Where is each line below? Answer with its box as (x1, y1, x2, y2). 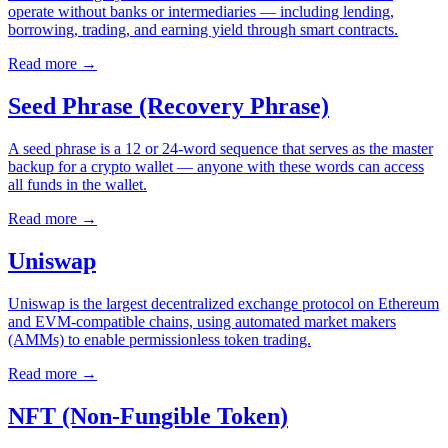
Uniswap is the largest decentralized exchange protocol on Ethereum (8, 294, 439, 312)
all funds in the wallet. (8, 175, 147, 193)
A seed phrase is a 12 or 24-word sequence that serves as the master (8, 139, 433, 157)
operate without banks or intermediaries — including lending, (8, 3, 394, 20)
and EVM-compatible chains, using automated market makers (8, 312, 396, 330)
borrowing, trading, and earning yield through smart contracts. (8, 21, 398, 38)
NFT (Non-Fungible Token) (8, 402, 288, 429)
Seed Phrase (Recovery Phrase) (8, 92, 329, 119)
